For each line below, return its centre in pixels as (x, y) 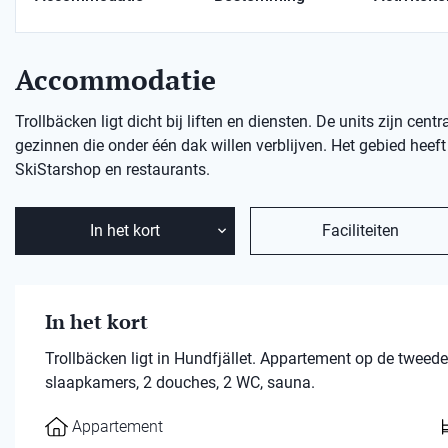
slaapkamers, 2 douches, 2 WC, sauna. (180, 382)
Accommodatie (115, 79)
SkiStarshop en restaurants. (112, 169)
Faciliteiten (360, 230)
